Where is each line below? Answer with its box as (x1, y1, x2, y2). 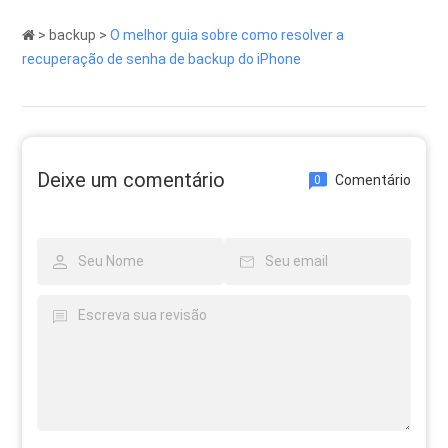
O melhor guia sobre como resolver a (110, 27, 345, 44)
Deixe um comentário (37, 168, 226, 193)
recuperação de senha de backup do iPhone (22, 51, 302, 68)
